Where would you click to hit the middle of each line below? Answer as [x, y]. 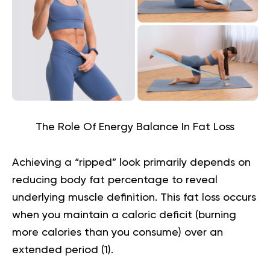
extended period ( [58, 250]
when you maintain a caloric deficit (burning [124, 215]
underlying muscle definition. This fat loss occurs [134, 197]
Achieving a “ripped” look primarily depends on [131, 162]
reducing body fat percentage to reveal [115, 180]
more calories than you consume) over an [118, 232]
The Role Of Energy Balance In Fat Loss [135, 127]
